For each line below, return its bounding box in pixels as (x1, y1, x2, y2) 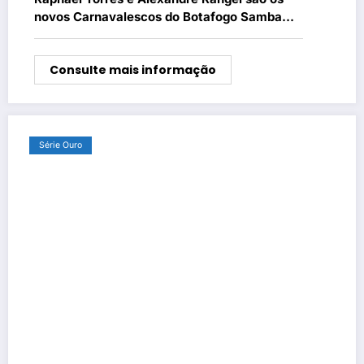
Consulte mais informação (50, 62, 216, 79)
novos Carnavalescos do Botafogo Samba (34, 9, 282, 25)
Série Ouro (39, 140, 82, 151)
